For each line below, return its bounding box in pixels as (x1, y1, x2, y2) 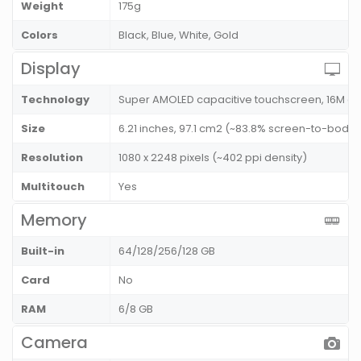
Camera (21, 331, 88, 355)
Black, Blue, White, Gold (118, 27, 239, 44)
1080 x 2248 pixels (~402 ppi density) (118, 150, 307, 166)
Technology (21, 92, 89, 108)
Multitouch (21, 179, 85, 195)
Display (21, 57, 81, 81)
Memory (21, 209, 87, 232)
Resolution (21, 150, 83, 166)
